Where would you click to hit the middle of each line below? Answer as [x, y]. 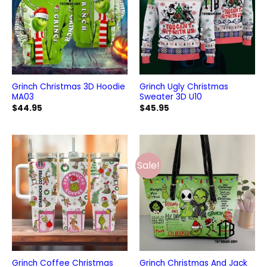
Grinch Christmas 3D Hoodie [68, 87]
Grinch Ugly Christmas [184, 87]
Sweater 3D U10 [170, 97]
